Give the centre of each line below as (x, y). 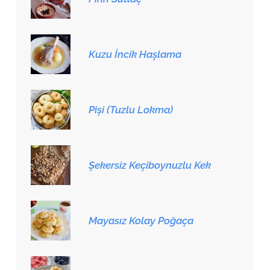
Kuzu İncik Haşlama (135, 54)
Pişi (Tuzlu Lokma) (130, 109)
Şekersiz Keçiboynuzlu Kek (149, 165)
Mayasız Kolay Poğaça (141, 220)
